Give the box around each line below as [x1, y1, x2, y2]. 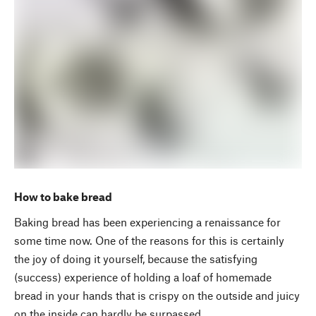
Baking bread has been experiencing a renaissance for [14, 215, 281, 229]
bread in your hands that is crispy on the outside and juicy [14, 288, 300, 303]
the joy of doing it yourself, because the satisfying [14, 252, 257, 266]
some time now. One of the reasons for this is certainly [14, 233, 284, 248]
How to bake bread [14, 190, 112, 204]
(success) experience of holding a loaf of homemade [14, 270, 272, 284]
